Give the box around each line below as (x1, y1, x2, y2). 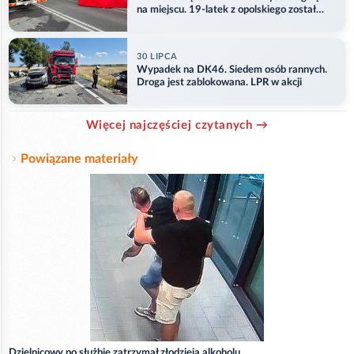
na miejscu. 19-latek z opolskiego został (137, 5, 316, 16)
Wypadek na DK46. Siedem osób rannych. (137, 65, 327, 76)
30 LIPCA (137, 52, 178, 62)
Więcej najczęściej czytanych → (85, 119, 269, 131)
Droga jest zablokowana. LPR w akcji (137, 77, 302, 88)
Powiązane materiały (21, 152, 137, 165)
